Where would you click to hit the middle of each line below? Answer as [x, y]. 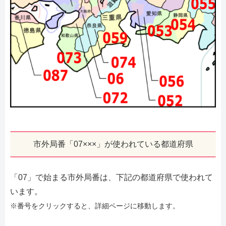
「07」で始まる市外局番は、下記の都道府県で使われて [111, 178]
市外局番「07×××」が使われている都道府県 [113, 144]
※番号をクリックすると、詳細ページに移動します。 [95, 206]
